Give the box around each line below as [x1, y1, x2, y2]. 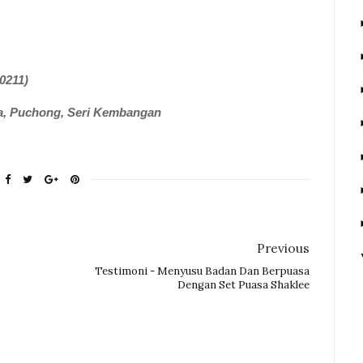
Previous [257, 240, 310, 257]
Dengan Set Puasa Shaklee [177, 278, 310, 293]
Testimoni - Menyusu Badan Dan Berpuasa [95, 264, 310, 279]
